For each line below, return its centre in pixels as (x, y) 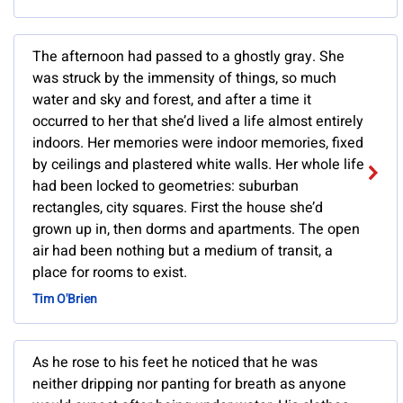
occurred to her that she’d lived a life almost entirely (198, 122)
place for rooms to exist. (110, 273)
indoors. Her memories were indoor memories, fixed (198, 143)
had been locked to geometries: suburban (166, 187)
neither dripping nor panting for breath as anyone (189, 385)
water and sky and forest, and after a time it (172, 100)
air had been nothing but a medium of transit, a (183, 251)
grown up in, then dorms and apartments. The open (196, 230)
